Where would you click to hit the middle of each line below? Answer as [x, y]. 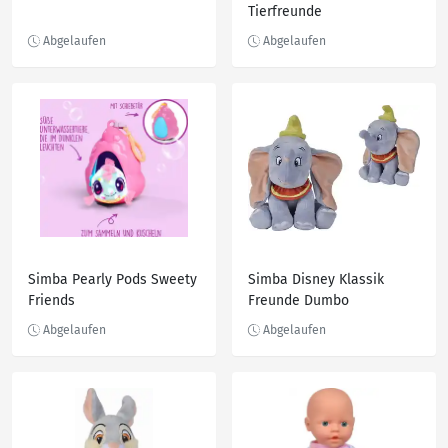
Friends [51, 300]
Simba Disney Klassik [316, 279]
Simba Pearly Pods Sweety [112, 279]
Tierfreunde [285, 11]
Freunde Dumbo [298, 300]
